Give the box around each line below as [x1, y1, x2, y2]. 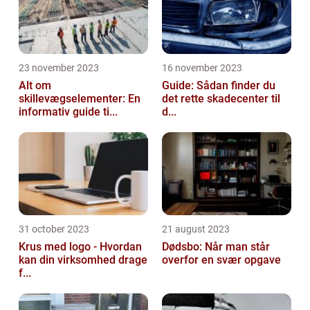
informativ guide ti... [19, 105, 118, 119]
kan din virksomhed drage [19, 253, 147, 267]
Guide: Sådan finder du [162, 79, 275, 93]
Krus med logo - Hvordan [19, 240, 142, 254]
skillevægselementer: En [19, 92, 140, 106]
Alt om [19, 79, 51, 93]
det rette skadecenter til [162, 92, 280, 106]
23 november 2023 [19, 62, 99, 74]
